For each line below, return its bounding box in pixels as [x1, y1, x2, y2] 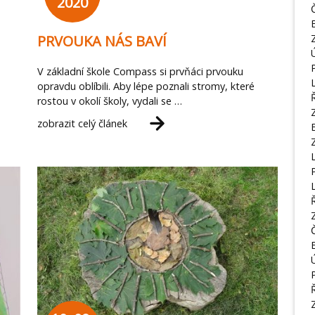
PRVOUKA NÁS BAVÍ [37, 31, 167, 51]
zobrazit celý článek [37, 116, 127, 130]
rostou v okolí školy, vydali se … [37, 94, 182, 108]
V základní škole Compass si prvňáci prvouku [37, 64, 243, 78]
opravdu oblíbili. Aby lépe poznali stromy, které [37, 79, 255, 93]
